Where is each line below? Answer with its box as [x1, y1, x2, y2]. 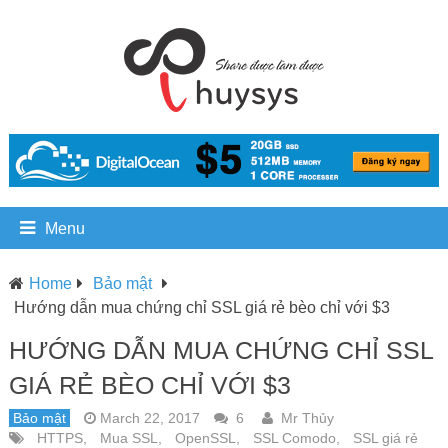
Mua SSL [99, 429, 158, 446]
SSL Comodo [252, 429, 336, 446]
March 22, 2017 [99, 409, 200, 426]
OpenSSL [174, 429, 236, 446]
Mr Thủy [280, 409, 334, 426]
